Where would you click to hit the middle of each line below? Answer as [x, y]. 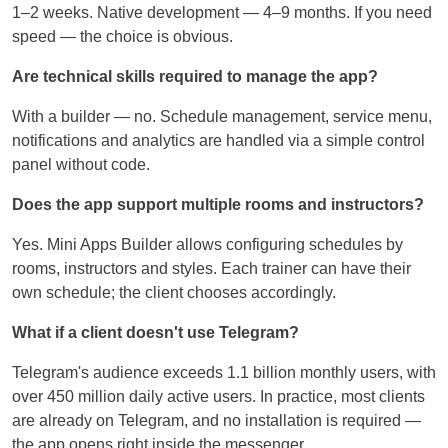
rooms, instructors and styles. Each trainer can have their [211, 269]
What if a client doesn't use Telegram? [155, 333]
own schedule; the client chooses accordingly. [174, 293]
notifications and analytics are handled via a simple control [218, 141]
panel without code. [81, 165]
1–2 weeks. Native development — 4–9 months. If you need [222, 13]
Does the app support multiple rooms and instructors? [218, 205]
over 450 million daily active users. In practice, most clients [218, 397]
